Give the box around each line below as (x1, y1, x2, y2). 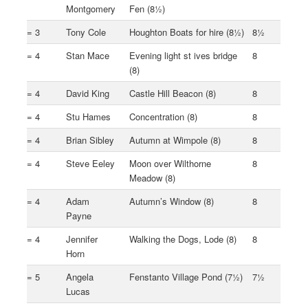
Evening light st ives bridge (129, 48, 238, 62)
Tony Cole (66, 25, 107, 38)
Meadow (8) (129, 170, 176, 184)
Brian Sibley (66, 133, 115, 146)
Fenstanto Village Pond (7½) (129, 269, 243, 283)
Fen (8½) (129, 1, 166, 15)
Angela (66, 269, 94, 283)
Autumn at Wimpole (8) (129, 133, 221, 146)
